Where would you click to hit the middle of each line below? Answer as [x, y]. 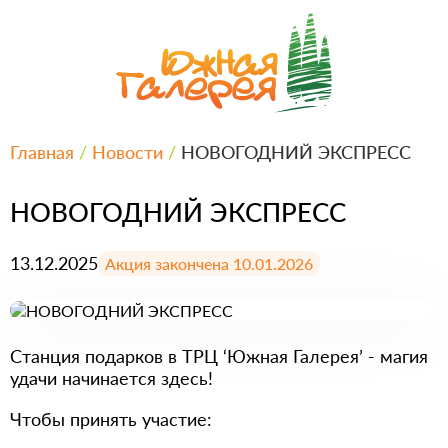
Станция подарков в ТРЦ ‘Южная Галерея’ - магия [219, 355]
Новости [127, 151]
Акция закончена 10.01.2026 [209, 263]
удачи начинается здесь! [111, 377]
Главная [42, 151]
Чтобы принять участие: [111, 418]
